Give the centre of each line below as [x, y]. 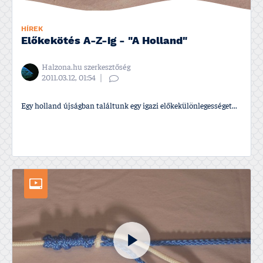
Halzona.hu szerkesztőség [86, 67]
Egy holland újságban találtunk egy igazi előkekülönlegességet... [129, 106]
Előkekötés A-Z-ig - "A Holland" [104, 41]
